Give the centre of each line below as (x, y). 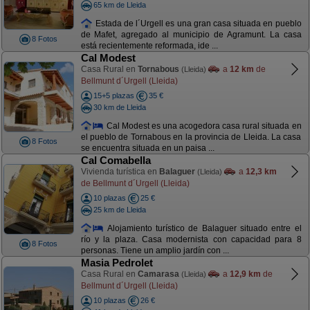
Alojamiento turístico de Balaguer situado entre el (203, 228)
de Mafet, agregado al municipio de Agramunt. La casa (191, 35)
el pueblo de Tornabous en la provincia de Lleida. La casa (191, 137)
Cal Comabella (116, 160)
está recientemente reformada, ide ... (149, 46)
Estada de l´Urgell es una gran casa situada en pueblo (197, 23)
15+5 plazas (113, 95)
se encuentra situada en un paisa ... (147, 148)
